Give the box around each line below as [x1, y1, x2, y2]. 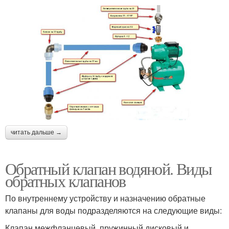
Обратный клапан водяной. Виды [5, 157, 212, 179]
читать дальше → [11, 128, 62, 136]
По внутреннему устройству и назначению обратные [5, 192, 205, 204]
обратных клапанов [5, 169, 126, 192]
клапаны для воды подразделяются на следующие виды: [5, 204, 222, 216]
